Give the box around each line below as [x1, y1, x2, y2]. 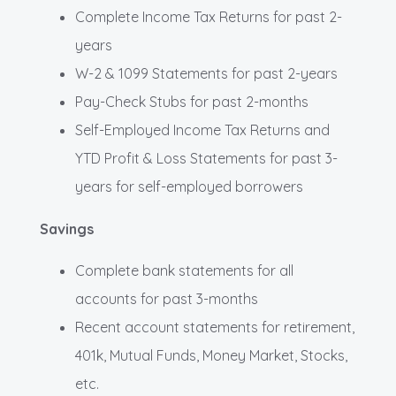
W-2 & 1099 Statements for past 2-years [75, 64, 338, 82]
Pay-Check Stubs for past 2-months [75, 92, 308, 110]
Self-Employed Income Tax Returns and [75, 120, 330, 139]
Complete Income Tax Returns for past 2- [75, 7, 342, 26]
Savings [40, 219, 94, 238]
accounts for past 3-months [75, 289, 258, 308]
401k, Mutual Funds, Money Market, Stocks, [75, 346, 347, 364]
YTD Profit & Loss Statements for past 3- [75, 148, 338, 167]
